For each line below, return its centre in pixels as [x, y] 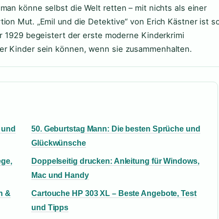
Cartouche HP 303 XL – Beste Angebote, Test [114, 193]
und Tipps [50, 208]
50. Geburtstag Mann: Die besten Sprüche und [116, 129]
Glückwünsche [59, 143]
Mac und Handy [60, 175]
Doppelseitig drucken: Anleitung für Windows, [115, 161]
